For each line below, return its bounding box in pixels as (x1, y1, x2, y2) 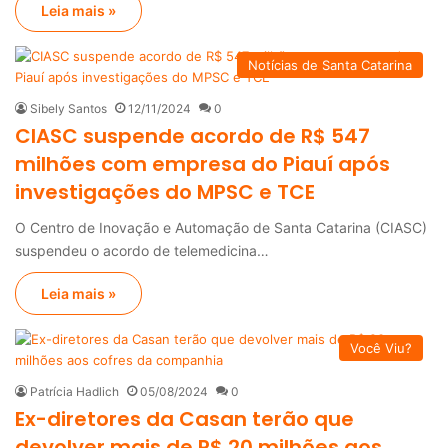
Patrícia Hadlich (30, 383, 119, 399)
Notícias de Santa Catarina (248, 56, 412, 73)
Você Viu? (350, 339, 412, 356)
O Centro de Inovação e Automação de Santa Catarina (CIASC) (15, 218, 427, 236)
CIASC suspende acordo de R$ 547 (15, 121, 370, 150)
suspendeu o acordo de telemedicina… (15, 241, 269, 259)
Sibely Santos (30, 100, 107, 116)
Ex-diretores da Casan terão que (15, 404, 354, 433)
